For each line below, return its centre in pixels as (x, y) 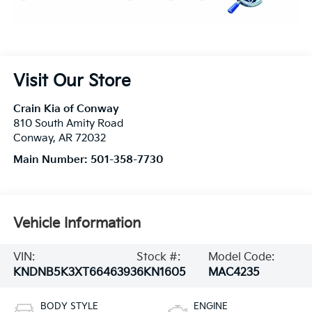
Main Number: (52, 160)
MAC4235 (234, 273)
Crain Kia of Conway (66, 109)
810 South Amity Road (68, 124)
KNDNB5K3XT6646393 (75, 273)
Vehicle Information (77, 223)
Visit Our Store (72, 81)
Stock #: (158, 258)
